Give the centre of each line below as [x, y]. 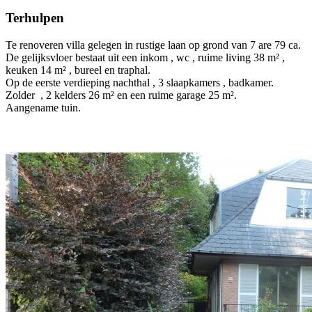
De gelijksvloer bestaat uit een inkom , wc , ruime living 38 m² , [145, 57]
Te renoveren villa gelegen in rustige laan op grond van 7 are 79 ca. [153, 45]
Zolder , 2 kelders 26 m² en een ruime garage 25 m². [123, 95]
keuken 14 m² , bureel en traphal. [78, 70]
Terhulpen [35, 17]
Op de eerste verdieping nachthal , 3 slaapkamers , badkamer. [140, 82]
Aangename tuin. [43, 107]
